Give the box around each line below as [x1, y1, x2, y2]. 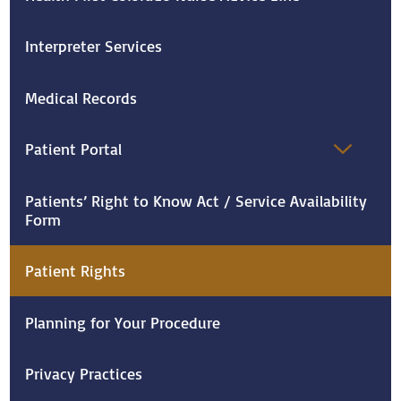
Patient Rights [25, 260, 126, 282]
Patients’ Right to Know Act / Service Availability [25, 190, 368, 211]
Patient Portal [25, 139, 123, 160]
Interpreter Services [25, 36, 163, 57]
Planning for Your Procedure [25, 311, 221, 333]
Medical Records [25, 87, 138, 108]
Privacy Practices [25, 363, 143, 384]
